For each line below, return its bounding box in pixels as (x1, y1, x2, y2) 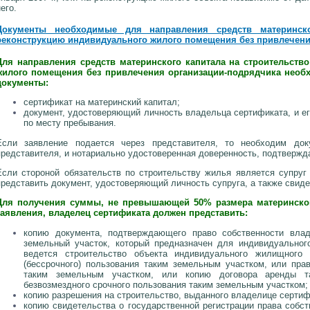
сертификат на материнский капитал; (24, 97, 180, 108)
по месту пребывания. (24, 118, 116, 129)
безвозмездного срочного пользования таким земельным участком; (24, 279, 308, 290)
